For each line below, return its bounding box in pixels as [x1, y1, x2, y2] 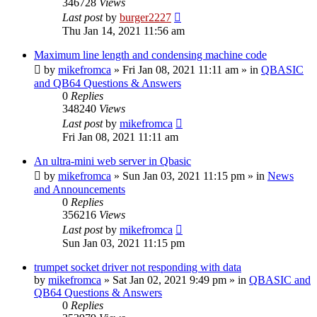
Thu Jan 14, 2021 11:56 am [62, 24, 185, 37]
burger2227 [120, 11, 171, 23]
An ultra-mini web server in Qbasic [34, 154, 191, 167]
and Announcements [34, 183, 125, 195]
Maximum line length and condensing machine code [34, 48, 267, 61]
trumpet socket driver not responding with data [34, 260, 241, 273]
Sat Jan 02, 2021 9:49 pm [113, 273, 226, 286]
